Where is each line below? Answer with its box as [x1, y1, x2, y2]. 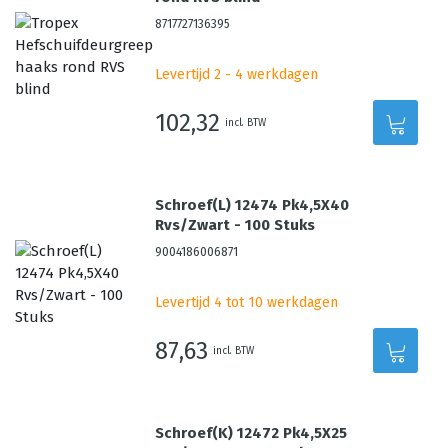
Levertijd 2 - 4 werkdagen [155, 66, 319, 83]
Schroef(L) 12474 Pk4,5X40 [155, 196, 350, 214]
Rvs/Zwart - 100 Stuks [155, 216, 316, 234]
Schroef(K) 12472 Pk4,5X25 [155, 424, 348, 442]
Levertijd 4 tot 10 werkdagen [155, 294, 339, 311]
